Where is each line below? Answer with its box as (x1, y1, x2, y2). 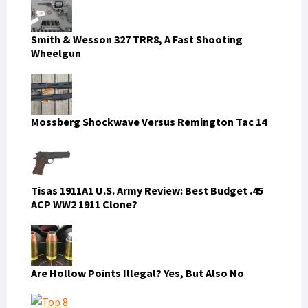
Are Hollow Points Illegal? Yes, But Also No (31, 265, 244, 280)
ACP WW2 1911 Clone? (31, 197, 137, 211)
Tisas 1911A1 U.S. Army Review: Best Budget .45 (31, 183, 263, 197)
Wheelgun (31, 45, 81, 60)
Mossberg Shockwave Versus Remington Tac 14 (31, 114, 267, 129)
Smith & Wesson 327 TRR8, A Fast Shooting (31, 32, 243, 46)
